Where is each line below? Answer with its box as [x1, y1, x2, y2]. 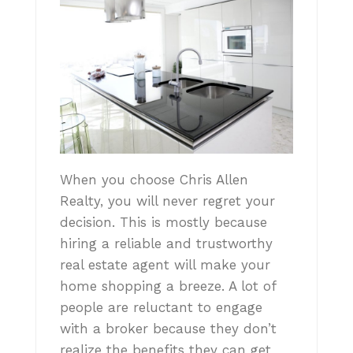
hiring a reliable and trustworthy [60, 235, 273, 251]
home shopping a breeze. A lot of [60, 277, 276, 294]
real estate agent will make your [60, 256, 270, 273]
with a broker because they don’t [60, 320, 277, 336]
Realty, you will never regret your [60, 192, 275, 209]
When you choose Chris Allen [60, 171, 248, 188]
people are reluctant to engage [60, 299, 262, 315]
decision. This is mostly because [60, 214, 267, 230]
